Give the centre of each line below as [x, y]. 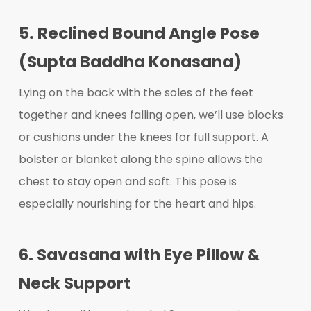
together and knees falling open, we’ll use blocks [151, 115]
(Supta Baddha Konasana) [130, 62]
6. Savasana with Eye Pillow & [139, 255]
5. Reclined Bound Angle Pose [139, 34]
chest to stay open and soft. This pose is [127, 182]
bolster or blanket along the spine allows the [141, 160]
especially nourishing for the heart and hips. [137, 204]
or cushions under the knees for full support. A [143, 137]
